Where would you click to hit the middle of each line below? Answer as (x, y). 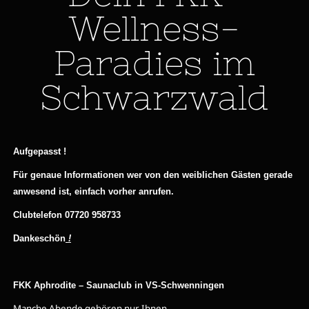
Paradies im (154, 63)
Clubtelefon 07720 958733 (67, 215)
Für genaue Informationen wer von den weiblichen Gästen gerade (152, 175)
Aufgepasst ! (41, 151)
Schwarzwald (154, 98)
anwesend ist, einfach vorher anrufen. (94, 191)
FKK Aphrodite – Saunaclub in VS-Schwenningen (118, 285)
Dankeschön (39, 238)
